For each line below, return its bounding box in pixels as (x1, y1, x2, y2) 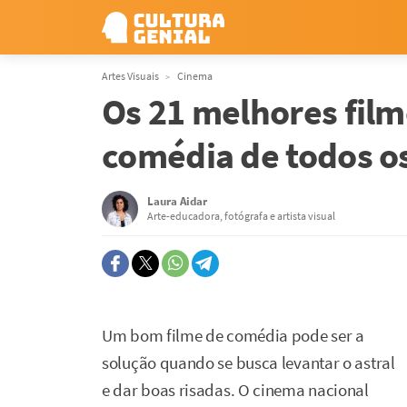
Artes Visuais (102, 69, 159, 83)
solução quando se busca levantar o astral (102, 352, 395, 373)
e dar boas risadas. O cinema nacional (102, 380, 369, 401)
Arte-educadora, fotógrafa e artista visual (147, 209, 335, 223)
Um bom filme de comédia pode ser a (102, 325, 364, 346)
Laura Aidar (147, 194, 207, 209)
